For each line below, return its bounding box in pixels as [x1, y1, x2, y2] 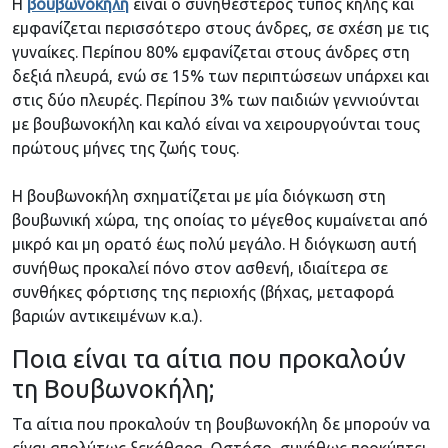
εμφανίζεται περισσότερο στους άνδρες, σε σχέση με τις [12, 19, 429, 38]
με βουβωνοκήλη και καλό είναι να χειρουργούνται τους [12, 115, 420, 134]
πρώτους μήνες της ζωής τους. [12, 139, 239, 158]
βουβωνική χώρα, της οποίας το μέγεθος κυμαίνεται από [12, 211, 428, 230]
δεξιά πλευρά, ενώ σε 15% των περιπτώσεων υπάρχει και [12, 67, 429, 86]
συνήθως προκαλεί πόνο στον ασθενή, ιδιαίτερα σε [12, 259, 388, 278]
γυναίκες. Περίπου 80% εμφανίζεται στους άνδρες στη [12, 43, 410, 62]
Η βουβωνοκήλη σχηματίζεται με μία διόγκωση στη [12, 187, 386, 206]
